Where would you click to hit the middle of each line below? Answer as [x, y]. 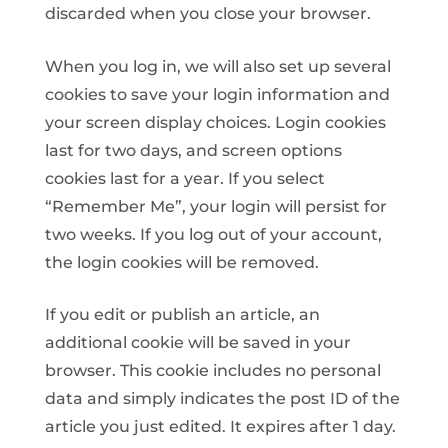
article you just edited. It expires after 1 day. [220, 427]
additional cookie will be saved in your [197, 343]
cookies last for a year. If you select [184, 178]
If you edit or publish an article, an [182, 315]
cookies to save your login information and [217, 94]
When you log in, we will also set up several [217, 66]
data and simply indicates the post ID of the [222, 399]
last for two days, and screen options [193, 150]
